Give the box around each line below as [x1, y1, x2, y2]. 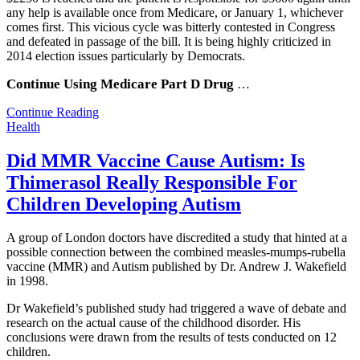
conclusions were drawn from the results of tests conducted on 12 [6, 330, 337, 345]
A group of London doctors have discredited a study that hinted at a [6, 231, 347, 245]
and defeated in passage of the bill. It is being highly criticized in [6, 34, 331, 48]
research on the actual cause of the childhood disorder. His [6, 316, 301, 330]
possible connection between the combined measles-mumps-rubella [6, 245, 346, 260]
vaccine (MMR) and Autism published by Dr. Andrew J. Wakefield [6, 260, 346, 274]
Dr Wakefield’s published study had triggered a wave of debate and [6, 301, 346, 316]
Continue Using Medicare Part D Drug [6, 76, 237, 92]
